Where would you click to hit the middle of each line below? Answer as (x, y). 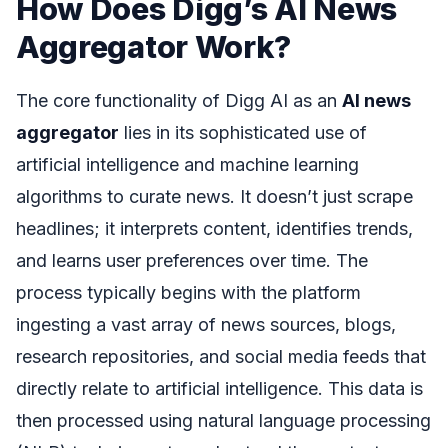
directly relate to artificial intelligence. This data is (219, 388)
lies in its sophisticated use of (243, 132)
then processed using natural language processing (223, 420)
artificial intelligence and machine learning (187, 164)
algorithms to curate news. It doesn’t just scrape (214, 196)
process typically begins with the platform (188, 292)
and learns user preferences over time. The (192, 260)
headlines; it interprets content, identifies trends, (214, 228)
